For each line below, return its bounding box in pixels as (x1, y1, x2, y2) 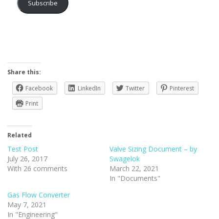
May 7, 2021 (7, 200, 46, 209)
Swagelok (109, 154, 140, 163)
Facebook (25, 84, 53, 92)
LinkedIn (78, 84, 101, 92)
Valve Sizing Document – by (109, 144, 197, 153)
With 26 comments (7, 164, 67, 173)
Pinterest (170, 84, 194, 92)
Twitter (126, 84, 145, 92)
